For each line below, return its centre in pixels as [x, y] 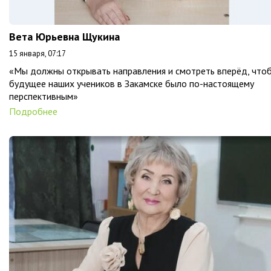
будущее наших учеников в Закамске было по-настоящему [132, 84]
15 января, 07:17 [38, 54]
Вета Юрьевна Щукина [64, 37]
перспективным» [44, 96]
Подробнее [33, 112]
